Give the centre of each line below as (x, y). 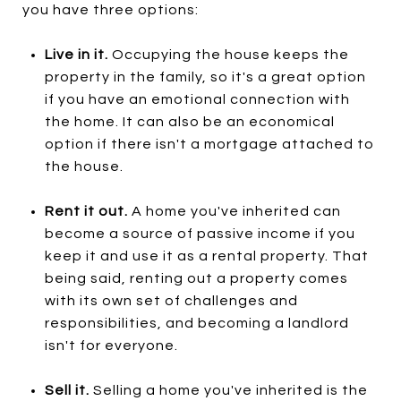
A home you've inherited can (234, 211)
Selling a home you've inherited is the (228, 390)
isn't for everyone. (113, 345)
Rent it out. (86, 211)
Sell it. (67, 390)
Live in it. (76, 54)
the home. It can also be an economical (189, 121)
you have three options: (111, 9)
